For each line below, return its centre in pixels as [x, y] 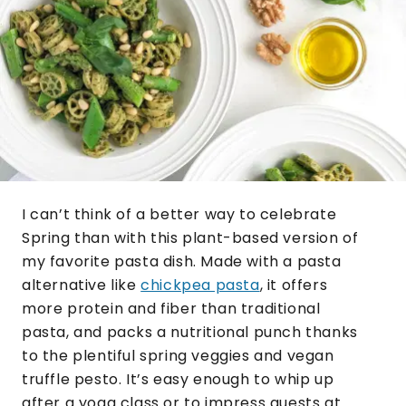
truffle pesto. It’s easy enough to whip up [178, 379]
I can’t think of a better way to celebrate [179, 214]
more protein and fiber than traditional [171, 308]
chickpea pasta [200, 285]
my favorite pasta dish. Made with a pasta [182, 261]
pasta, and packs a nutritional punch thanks [190, 332]
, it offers [294, 285]
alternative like [82, 285]
